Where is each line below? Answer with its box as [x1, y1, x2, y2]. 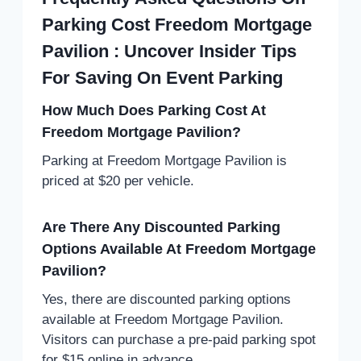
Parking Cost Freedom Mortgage [42, 14, 312, 35]
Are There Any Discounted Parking [42, 218, 280, 235]
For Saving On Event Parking [42, 67, 283, 88]
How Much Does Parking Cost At [42, 102, 266, 118]
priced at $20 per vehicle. [42, 172, 194, 189]
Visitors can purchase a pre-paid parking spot [42, 331, 316, 347]
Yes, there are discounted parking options [42, 291, 291, 307]
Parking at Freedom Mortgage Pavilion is [42, 152, 287, 168]
